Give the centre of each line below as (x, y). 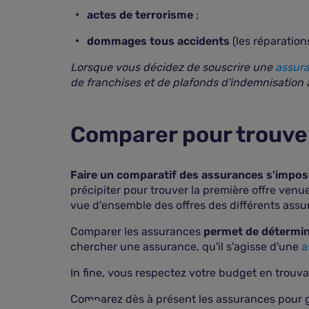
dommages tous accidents (158, 41)
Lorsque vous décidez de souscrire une (173, 67)
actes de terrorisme (140, 15)
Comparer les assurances (137, 231)
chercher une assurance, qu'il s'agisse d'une (186, 247)
